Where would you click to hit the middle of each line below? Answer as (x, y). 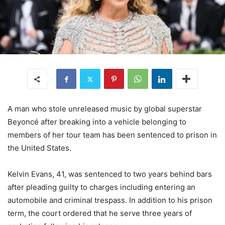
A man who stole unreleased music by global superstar (105, 109)
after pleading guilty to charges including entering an (101, 187)
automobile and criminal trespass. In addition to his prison (110, 200)
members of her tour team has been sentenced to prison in (112, 135)
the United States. (39, 148)
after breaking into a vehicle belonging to (113, 122)
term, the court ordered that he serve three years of (100, 213)
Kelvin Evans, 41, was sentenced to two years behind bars (110, 174)
